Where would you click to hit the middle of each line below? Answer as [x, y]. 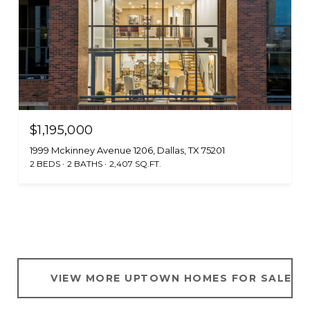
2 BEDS [45, 164]
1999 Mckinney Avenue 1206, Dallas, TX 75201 [127, 151]
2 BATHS [85, 164]
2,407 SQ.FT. [135, 164]
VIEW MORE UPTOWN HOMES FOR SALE [171, 279]
